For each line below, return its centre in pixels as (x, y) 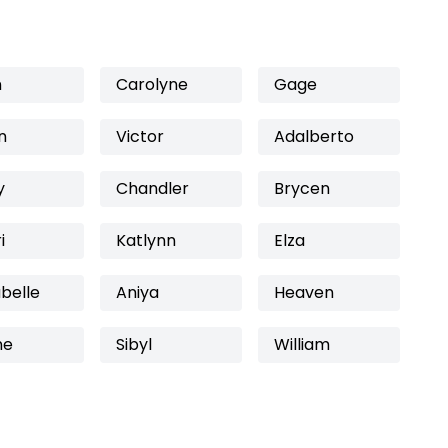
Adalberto (314, 136)
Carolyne (152, 84)
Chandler (152, 188)
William (302, 344)
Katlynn (146, 240)
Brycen (302, 188)
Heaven (304, 292)
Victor (140, 136)
